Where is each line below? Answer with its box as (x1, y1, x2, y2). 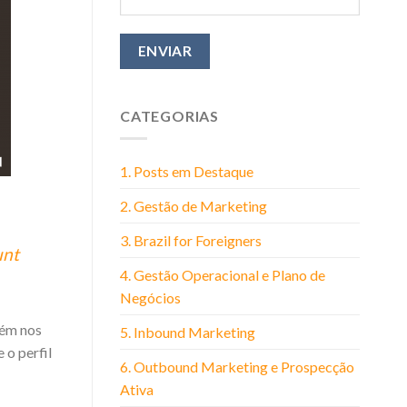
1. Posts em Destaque (120, 163, 253, 181)
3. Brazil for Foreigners (120, 232, 262, 250)
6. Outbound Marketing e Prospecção (120, 358, 354, 376)
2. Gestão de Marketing (120, 197, 267, 215)
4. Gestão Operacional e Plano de (120, 266, 325, 284)
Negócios (120, 289, 181, 307)
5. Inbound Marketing (120, 323, 255, 342)
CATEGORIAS (120, 107, 219, 125)
